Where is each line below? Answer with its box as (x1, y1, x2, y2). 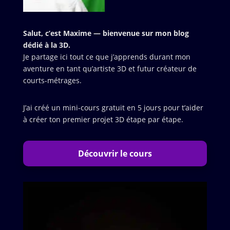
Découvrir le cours (78, 148, 152, 160)
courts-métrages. (23, 75, 82, 86)
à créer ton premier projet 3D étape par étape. (23, 114, 183, 125)
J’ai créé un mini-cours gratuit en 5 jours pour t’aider (23, 103, 203, 113)
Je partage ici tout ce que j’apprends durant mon (23, 52, 190, 62)
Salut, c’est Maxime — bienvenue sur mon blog (23, 28, 189, 39)
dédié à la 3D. (23, 40, 70, 50)
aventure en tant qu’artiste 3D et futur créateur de (23, 64, 197, 74)
